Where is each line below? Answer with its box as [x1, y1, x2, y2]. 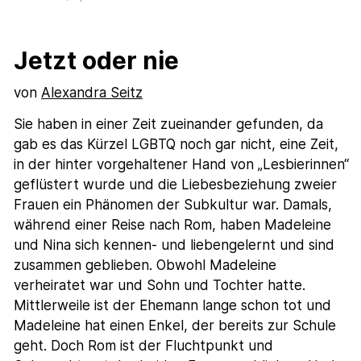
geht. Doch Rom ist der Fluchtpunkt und [14, 337, 274, 354]
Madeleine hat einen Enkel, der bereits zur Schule [14, 317, 337, 334]
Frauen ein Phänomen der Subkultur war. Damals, [14, 196, 333, 213]
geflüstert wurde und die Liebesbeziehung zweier [14, 176, 338, 193]
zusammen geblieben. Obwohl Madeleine [14, 256, 277, 273]
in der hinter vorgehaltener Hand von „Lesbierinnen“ [14, 156, 350, 172]
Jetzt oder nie [14, 46, 180, 76]
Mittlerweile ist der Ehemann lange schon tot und [14, 297, 332, 313]
